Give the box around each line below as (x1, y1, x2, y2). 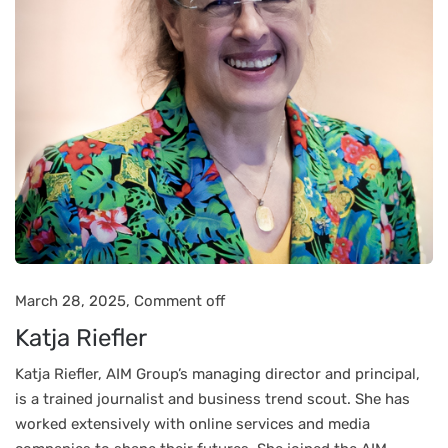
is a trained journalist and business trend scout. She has (15, 390, 410, 408)
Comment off (134, 292, 225, 310)
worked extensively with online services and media (15, 415, 370, 433)
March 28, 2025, (15, 292, 134, 310)
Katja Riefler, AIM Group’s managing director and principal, (15, 365, 420, 383)
